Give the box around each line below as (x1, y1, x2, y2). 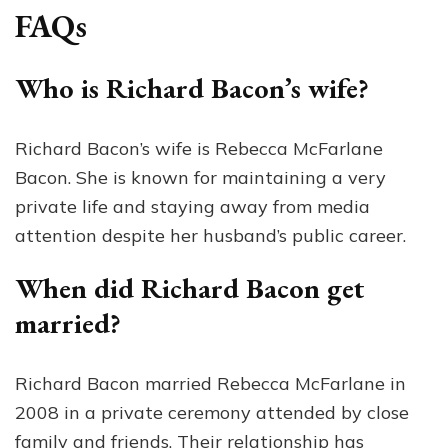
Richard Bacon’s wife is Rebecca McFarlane (15, 137, 383, 161)
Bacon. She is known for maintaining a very (15, 166, 386, 190)
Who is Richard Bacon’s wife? (15, 70, 369, 107)
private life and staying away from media (15, 195, 370, 219)
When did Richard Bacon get (15, 270, 365, 307)
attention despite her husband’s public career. (15, 224, 406, 248)
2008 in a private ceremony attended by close (15, 401, 409, 425)
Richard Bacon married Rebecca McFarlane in (15, 372, 406, 396)
